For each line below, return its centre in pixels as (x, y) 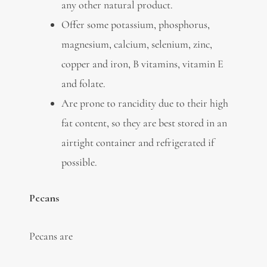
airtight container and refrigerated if (137, 142)
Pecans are (51, 236)
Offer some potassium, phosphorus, (135, 24)
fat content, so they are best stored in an (144, 122)
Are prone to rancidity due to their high (145, 103)
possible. (79, 162)
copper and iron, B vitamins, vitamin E (142, 63)
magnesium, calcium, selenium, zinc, (136, 44)
